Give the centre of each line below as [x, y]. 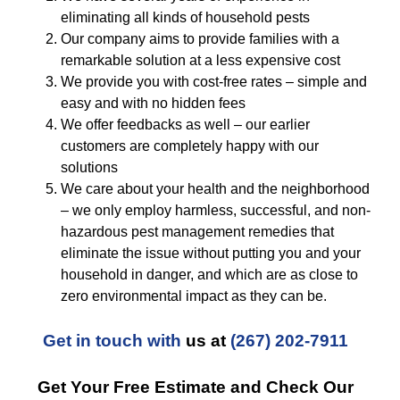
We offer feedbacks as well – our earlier [185, 125]
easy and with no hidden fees [153, 103]
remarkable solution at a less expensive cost [200, 60]
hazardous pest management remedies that [197, 232]
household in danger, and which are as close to [209, 275]
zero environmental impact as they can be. [194, 296]
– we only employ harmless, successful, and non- [216, 210]
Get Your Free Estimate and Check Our [196, 387]
